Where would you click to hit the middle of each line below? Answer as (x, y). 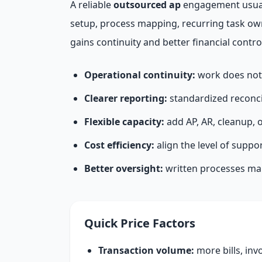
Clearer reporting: (126, 98)
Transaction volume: (146, 250)
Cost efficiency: (119, 145)
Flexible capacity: (124, 122)
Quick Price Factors (140, 223)
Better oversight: (124, 168)
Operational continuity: (140, 75)
